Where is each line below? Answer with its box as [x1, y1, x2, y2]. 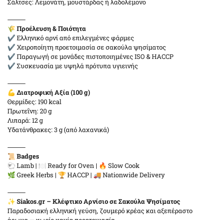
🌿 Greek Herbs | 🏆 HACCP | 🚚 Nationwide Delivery [7, 170, 165, 179]
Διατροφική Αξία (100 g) [17, 88, 90, 97]
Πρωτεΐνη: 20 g [7, 107, 52, 115]
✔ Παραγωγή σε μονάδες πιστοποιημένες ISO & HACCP [7, 52, 173, 61]
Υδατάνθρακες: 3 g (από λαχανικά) [7, 125, 109, 134]
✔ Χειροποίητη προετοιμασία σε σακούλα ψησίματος [7, 43, 166, 52]
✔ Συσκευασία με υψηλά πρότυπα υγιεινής [7, 61, 138, 70]
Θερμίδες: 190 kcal [7, 97, 61, 106]
